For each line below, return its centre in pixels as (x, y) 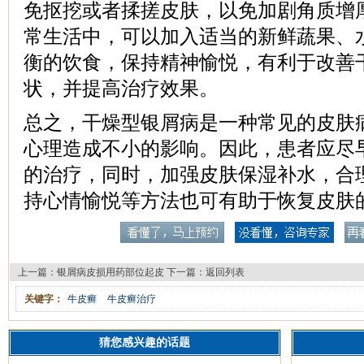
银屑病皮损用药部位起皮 (110, 272)
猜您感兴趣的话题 (145, 342)
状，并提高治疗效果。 (121, 89)
